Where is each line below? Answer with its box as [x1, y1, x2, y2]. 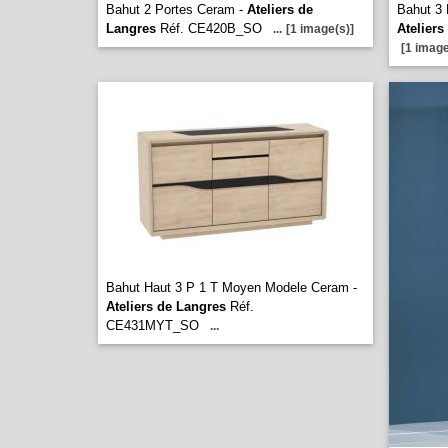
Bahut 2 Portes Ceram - [106, 2, 247, 17]
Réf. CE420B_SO [156, 21, 262, 36]
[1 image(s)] [286, 22, 354, 36]
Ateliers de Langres [106, 299, 226, 314]
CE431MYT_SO [106, 318, 199, 333]
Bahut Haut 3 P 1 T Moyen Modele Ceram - [106, 280, 357, 295]
